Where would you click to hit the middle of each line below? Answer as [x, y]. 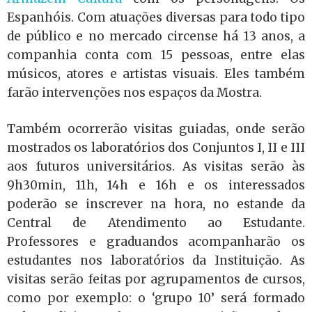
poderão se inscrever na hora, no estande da [156, 204]
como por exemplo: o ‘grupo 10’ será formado [156, 298]
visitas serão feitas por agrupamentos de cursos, [156, 279]
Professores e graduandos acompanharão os [156, 242]
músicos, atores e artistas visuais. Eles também [156, 73]
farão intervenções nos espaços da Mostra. [134, 92]
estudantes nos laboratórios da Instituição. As [156, 260]
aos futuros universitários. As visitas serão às [156, 166]
